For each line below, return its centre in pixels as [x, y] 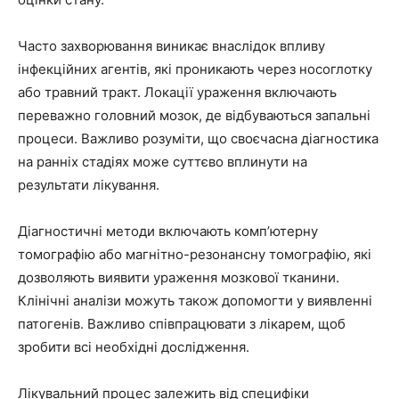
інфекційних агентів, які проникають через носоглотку [195, 69]
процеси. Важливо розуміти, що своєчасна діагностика [198, 138]
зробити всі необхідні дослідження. [134, 346]
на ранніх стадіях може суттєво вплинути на [163, 161]
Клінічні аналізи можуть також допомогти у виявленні [195, 300]
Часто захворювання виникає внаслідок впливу [171, 45]
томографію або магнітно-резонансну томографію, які [195, 254]
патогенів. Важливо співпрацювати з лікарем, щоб [182, 323]
